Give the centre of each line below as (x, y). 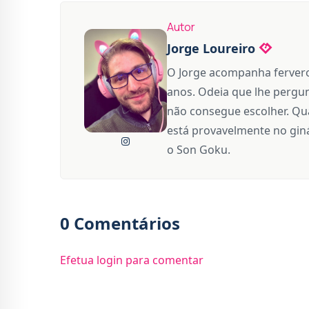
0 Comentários (120, 223)
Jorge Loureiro (211, 48)
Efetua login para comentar (132, 260)
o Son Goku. (199, 149)
